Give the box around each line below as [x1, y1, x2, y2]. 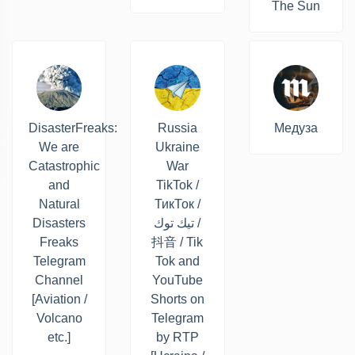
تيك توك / [154, 216, 195, 230]
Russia [157, 120, 197, 135]
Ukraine [155, 139, 200, 154]
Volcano [36, 311, 82, 325]
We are [39, 139, 80, 154]
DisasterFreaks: [29, 120, 117, 135]
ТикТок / [154, 197, 200, 211]
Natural [38, 197, 80, 211]
